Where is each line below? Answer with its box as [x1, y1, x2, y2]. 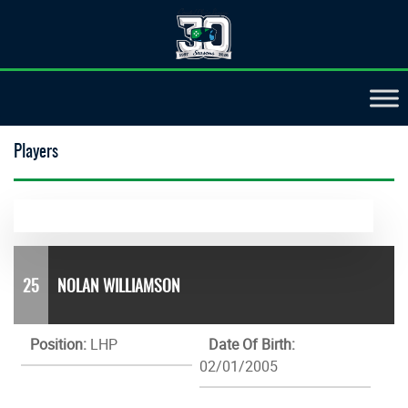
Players [14, 137, 58, 164]
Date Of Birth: [209, 333, 296, 354]
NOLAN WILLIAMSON [57, 272, 180, 297]
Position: [30, 333, 87, 354]
